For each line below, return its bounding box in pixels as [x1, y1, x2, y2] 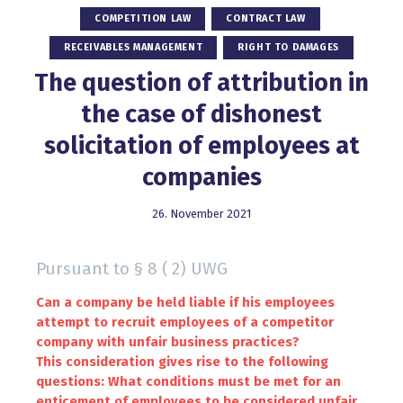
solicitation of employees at [43, 131, 360, 161]
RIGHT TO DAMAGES [237, 41, 339, 54]
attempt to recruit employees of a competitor [36, 314, 334, 331]
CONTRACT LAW [226, 13, 306, 25]
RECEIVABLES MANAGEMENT [64, 41, 203, 54]
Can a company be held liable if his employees [36, 294, 335, 311]
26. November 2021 [152, 207, 251, 221]
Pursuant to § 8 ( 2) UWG [36, 258, 228, 280]
